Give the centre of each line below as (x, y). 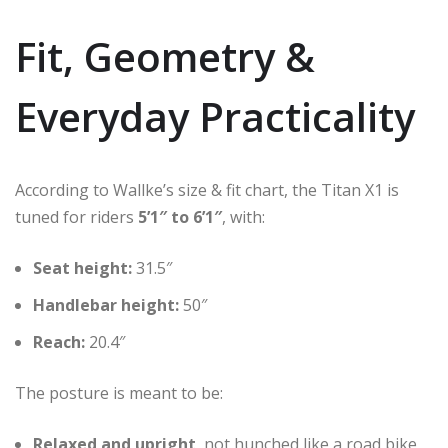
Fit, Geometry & (165, 56)
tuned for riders (76, 216)
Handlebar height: (106, 304)
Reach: (59, 341)
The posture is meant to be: (119, 392)
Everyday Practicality (215, 116)
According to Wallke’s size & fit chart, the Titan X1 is (207, 189)
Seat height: (82, 267)
